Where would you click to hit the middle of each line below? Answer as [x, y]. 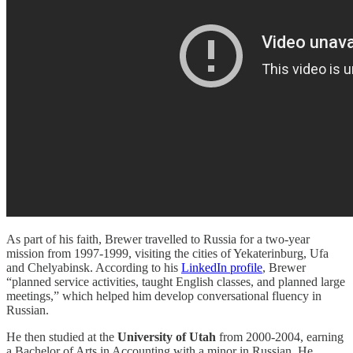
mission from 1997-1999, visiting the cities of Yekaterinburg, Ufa [167, 254]
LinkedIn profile [222, 268]
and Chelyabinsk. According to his [94, 268]
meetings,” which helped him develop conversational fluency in [164, 296]
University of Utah [167, 337]
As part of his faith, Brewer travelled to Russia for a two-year [158, 240]
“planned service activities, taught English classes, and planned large [176, 282]
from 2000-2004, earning [280, 337]
